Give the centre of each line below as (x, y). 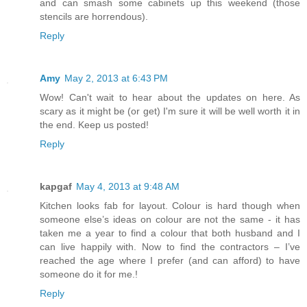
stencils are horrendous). (94, 17)
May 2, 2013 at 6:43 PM (116, 78)
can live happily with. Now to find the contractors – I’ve (170, 247)
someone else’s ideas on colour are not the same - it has (170, 220)
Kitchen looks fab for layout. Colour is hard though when (170, 206)
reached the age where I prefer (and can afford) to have (170, 261)
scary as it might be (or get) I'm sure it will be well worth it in (170, 111)
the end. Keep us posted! (94, 125)
